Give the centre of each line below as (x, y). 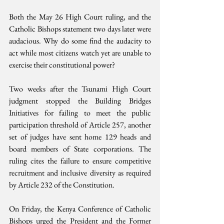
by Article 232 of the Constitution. (62, 185)
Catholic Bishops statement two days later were (80, 29)
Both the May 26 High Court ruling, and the (80, 17)
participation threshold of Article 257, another (80, 125)
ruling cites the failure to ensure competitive (80, 161)
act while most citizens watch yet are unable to (80, 53)
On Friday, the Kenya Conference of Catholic (80, 209)
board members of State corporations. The (80, 149)
